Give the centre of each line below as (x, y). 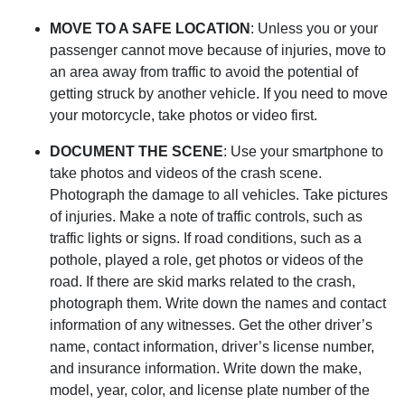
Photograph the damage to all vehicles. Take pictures (219, 195)
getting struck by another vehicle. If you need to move (219, 94)
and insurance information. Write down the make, (206, 369)
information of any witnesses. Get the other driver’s (211, 325)
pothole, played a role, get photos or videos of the (207, 260)
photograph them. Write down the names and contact (218, 304)
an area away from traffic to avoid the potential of (204, 72)
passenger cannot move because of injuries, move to (218, 51)
